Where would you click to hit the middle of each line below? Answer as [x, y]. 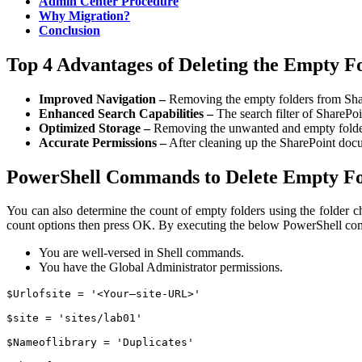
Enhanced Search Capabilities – [126, 113]
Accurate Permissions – [103, 142]
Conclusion [69, 30]
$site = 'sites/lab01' [74, 318]
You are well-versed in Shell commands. [141, 253]
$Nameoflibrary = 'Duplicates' [100, 343]
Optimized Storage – [95, 128]
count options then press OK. [82, 225]
